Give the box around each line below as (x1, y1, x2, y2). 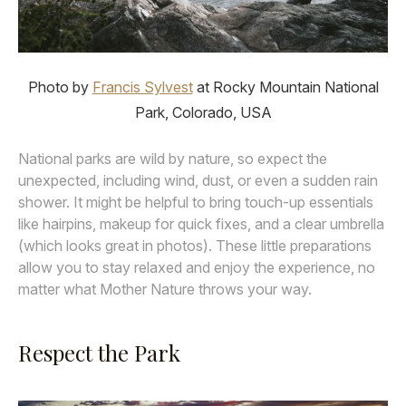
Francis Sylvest (92, 77, 193, 96)
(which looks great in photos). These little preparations (18, 236, 372, 255)
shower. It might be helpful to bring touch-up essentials (18, 192, 373, 211)
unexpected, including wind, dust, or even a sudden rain (18, 170, 378, 189)
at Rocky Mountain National (192, 77, 379, 96)
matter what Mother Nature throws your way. (18, 279, 312, 298)
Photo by (27, 77, 92, 96)
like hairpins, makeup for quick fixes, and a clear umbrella (18, 214, 384, 233)
